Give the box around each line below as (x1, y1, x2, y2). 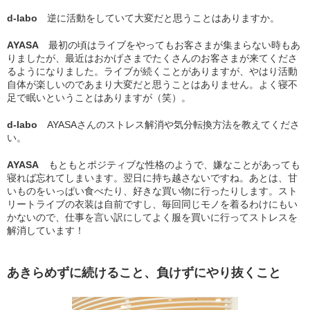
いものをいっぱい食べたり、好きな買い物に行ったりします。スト (7, 185, 298, 197)
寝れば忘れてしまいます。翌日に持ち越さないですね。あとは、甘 (7, 172, 298, 183)
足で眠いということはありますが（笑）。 (7, 91, 191, 103)
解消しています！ (7, 224, 84, 236)
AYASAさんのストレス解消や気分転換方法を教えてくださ (47, 118, 300, 130)
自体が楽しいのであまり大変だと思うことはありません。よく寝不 (7, 78, 298, 90)
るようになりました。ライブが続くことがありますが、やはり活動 (7, 65, 298, 77)
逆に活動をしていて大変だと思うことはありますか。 (47, 12, 280, 24)
